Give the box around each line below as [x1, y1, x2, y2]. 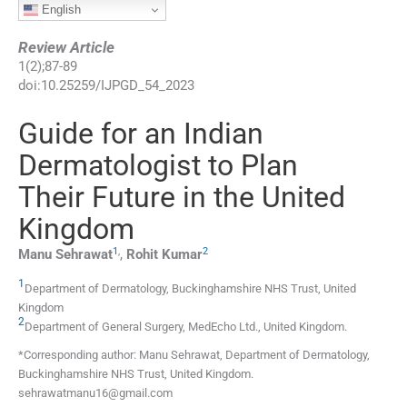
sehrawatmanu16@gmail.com [18, 386, 173, 401]
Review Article [18, 38, 114, 57]
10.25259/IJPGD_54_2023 [41, 77, 194, 94]
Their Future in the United [18, 180, 345, 215]
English [38, 3, 81, 16]
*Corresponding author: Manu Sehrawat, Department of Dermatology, [18, 348, 370, 362]
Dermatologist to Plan [18, 148, 298, 184]
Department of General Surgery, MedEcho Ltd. [25, 320, 258, 334]
